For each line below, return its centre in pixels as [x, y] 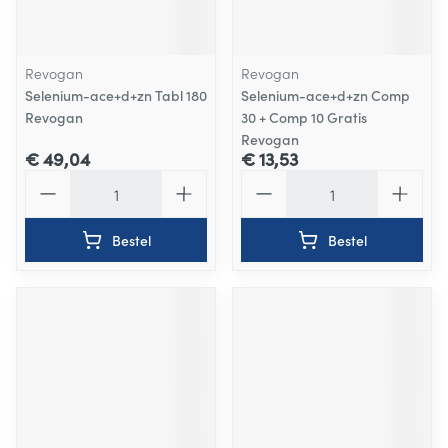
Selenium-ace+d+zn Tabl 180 [116, 95]
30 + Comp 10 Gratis [304, 117]
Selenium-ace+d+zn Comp [325, 95]
